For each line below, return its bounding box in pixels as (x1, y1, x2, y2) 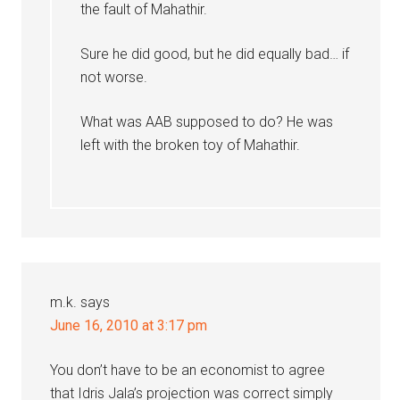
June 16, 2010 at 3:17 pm (50, 317, 208, 334)
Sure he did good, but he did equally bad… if (80, 46, 350, 62)
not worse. (80, 69, 148, 86)
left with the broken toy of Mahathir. (80, 137, 301, 154)
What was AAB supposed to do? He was (80, 113, 334, 130)
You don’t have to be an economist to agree (50, 362, 326, 379)
